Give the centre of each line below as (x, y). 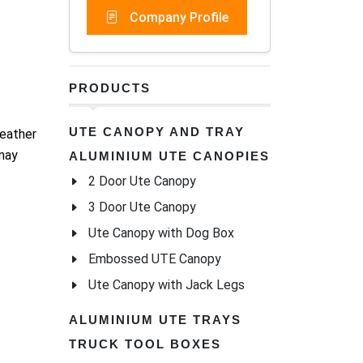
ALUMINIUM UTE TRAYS (155, 320)
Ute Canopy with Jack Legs (167, 285)
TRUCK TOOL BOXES (145, 344)
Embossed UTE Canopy (155, 259)
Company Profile (177, 18)
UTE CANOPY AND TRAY (157, 132)
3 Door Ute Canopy (142, 207)
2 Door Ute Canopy (142, 181)
